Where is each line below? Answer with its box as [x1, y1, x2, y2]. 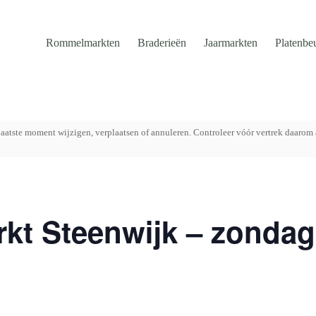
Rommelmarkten [46, 36, 121, 49]
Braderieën [138, 36, 187, 49]
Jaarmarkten [204, 36, 258, 49]
